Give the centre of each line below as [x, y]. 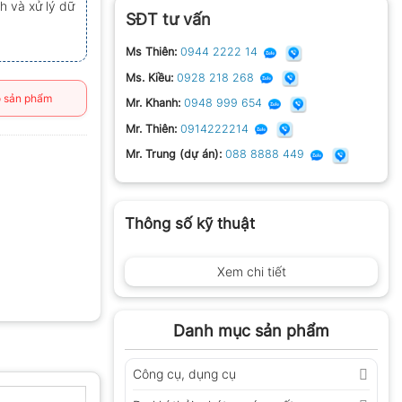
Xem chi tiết [251, 271]
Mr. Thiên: [151, 128]
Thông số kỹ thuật [190, 224]
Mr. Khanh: [153, 103]
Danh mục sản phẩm [251, 330]
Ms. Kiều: [149, 77]
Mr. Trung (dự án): [174, 154]
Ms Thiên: [151, 52]
